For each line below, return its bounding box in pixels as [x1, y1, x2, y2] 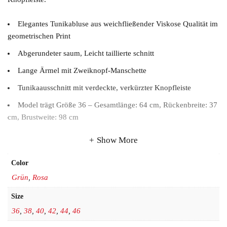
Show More [97, 135, 138, 145]
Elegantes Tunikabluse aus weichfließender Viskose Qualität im [18, 20, 218, 28]
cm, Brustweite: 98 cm [8, 113, 79, 122]
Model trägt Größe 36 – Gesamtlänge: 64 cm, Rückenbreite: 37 [18, 101, 217, 109]
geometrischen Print [8, 32, 70, 41]
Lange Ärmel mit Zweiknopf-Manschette [18, 66, 146, 75]
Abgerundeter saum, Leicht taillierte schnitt [18, 49, 154, 58]
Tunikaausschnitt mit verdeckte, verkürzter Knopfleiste [18, 84, 191, 92]
